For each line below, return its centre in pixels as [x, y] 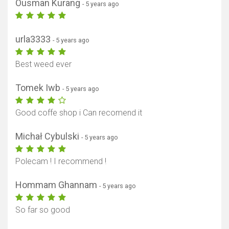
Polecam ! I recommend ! [61, 162]
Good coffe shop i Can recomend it [79, 113]
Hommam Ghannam [57, 185]
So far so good [43, 210]
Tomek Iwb [39, 88]
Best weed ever [43, 64]
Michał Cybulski [48, 136]
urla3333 [34, 39]
